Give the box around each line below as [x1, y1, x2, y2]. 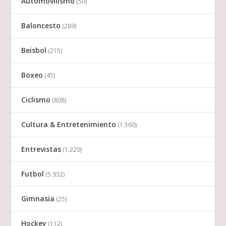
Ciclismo [21, 95, 51, 105]
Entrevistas [21, 144, 62, 154]
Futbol [21, 169, 44, 179]
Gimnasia [21, 194, 55, 204]
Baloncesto [21, 21, 61, 31]
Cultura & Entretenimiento [21, 120, 117, 130]
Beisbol [21, 45, 47, 55]
